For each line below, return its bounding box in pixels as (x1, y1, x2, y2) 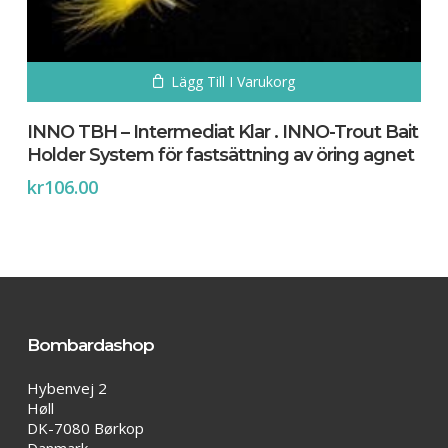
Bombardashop (26, 335, 154, 355)
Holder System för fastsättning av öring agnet (26, 143, 414, 166)
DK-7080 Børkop (26, 418, 144, 438)
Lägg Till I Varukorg (170, 71, 295, 91)
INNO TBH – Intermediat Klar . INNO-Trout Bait (26, 120, 418, 143)
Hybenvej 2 (26, 378, 107, 398)
